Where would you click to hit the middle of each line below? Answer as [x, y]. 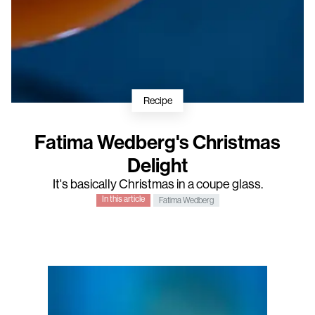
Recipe [157, 100]
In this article [123, 199]
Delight [157, 166]
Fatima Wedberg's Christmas [157, 142]
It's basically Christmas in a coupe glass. [157, 184]
